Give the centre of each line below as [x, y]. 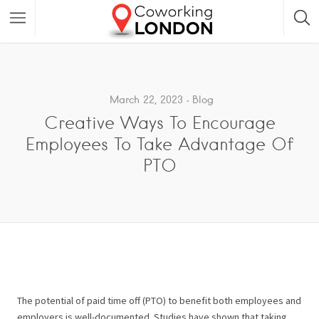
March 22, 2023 [146, 100]
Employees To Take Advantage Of [159, 144]
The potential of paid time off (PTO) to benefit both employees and [159, 300]
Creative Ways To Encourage [159, 123]
